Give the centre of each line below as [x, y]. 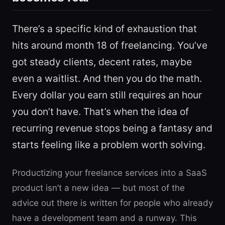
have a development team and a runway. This [104, 218]
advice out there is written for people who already [113, 203]
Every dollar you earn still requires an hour [107, 95]
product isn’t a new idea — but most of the [98, 188]
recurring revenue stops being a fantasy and [112, 128]
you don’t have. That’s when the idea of [100, 111]
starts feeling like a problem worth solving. [109, 145]
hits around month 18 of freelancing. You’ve [110, 45]
